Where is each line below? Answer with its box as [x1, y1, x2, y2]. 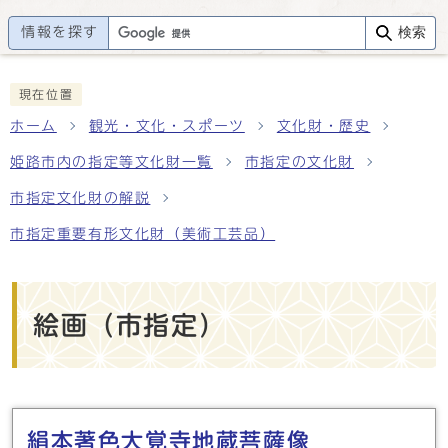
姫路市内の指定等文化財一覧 [10, 155, 213, 169]
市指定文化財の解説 [10, 191, 151, 205]
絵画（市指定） [33, 312, 227, 338]
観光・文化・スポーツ [88, 119, 245, 133]
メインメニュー [20, 405, 186, 427]
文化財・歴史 [276, 119, 371, 133]
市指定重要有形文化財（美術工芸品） [10, 227, 276, 241]
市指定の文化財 [244, 155, 355, 169]
